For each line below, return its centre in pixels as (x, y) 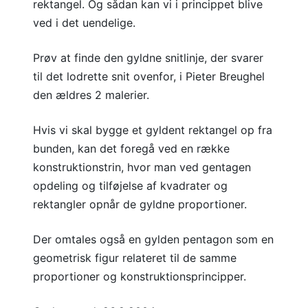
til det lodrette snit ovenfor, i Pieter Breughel (149, 76)
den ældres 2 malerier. (91, 95)
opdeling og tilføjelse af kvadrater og (130, 186)
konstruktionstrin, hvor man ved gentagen (142, 167)
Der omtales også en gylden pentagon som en (153, 239)
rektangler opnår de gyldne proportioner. (140, 204)
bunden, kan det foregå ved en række (131, 148)
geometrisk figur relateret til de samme (135, 258)
